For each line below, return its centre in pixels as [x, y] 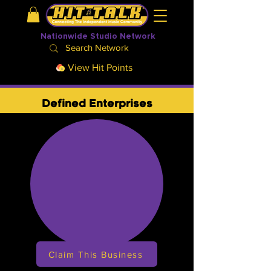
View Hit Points [100, 68]
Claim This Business [96, 254]
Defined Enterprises [97, 105]
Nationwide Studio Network [98, 36]
